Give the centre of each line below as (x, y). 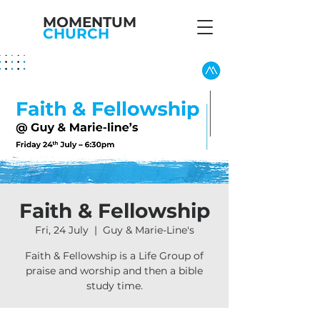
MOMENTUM (90, 22)
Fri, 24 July (61, 230)
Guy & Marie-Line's (148, 230)
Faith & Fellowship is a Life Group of (114, 256)
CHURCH (76, 34)
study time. (114, 286)
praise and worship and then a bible (114, 271)
